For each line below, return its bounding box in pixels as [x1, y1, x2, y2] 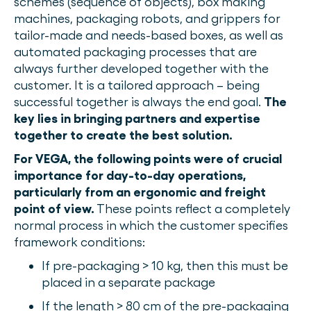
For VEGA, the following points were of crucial [14, 151, 282, 166]
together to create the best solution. [14, 128, 233, 142]
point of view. [14, 201, 94, 216]
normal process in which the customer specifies [14, 218, 288, 233]
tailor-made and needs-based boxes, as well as [14, 28, 283, 42]
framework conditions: [14, 235, 145, 249]
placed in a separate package [42, 275, 215, 289]
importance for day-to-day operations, [14, 168, 246, 183]
